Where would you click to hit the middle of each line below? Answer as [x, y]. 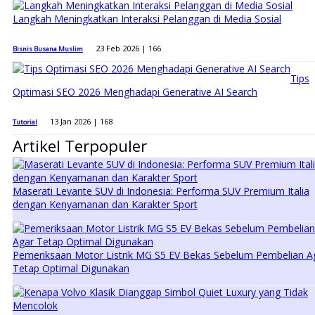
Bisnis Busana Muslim [47, 49]
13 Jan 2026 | [75, 122]
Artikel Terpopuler [79, 146]
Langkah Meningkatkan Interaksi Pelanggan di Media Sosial [147, 18]
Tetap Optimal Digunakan [71, 269]
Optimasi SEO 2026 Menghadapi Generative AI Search [135, 91]
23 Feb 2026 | [122, 48]
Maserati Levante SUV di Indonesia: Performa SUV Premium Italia [161, 191]
